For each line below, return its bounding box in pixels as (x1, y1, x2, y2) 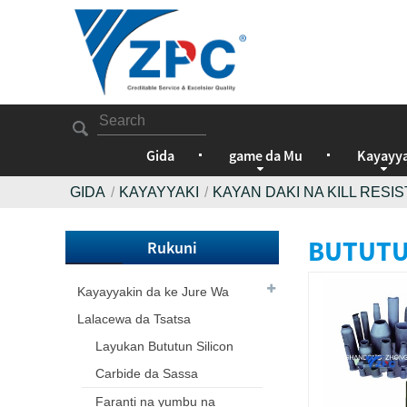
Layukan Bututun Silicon (95, 339, 233, 353)
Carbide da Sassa (95, 366, 198, 381)
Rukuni (147, 237, 197, 258)
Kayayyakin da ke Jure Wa (77, 284, 229, 299)
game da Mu (229, 146, 303, 164)
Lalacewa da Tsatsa (77, 312, 191, 326)
